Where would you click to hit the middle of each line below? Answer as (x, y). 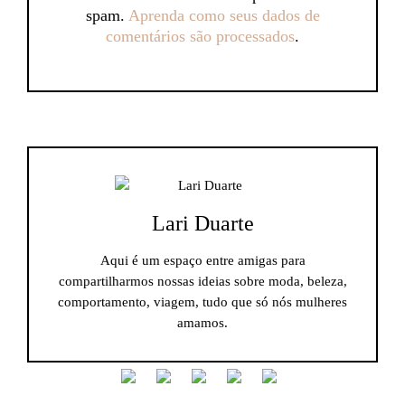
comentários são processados (200, 36)
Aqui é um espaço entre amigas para (202, 260)
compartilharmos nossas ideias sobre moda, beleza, (202, 281)
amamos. (202, 322)
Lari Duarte (202, 223)
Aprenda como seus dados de (224, 15)
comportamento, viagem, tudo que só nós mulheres (202, 301)
